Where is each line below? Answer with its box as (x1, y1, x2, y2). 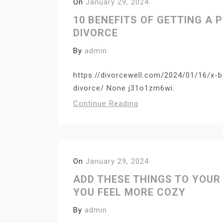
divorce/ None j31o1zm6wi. (73, 83, 175, 93)
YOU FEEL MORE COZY (73, 186, 186, 198)
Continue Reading (73, 99, 138, 108)
